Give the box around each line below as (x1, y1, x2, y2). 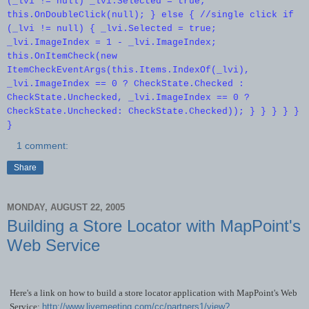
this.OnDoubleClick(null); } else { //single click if (7, 10, 294, 21)
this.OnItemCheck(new (7, 51, 117, 62)
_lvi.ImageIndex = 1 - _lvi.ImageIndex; (7, 37, 217, 48)
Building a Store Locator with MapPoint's (7, 217, 301, 236)
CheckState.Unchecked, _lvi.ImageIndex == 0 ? (7, 92, 250, 103)
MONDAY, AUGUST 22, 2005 (7, 201, 125, 212)
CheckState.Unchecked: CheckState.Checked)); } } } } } (7, 106, 299, 117)
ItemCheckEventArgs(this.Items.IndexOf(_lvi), (7, 65, 250, 76)
